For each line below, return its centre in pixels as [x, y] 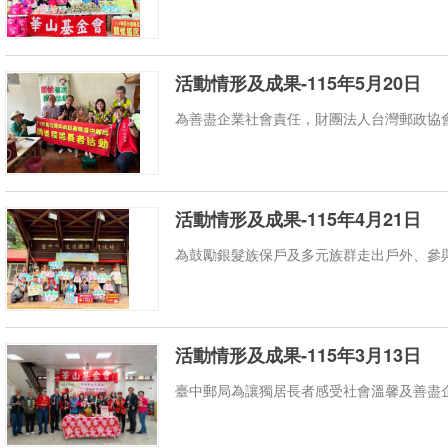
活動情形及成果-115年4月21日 [298, 219]
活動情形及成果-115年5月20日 [298, 83]
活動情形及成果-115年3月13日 [298, 355]
